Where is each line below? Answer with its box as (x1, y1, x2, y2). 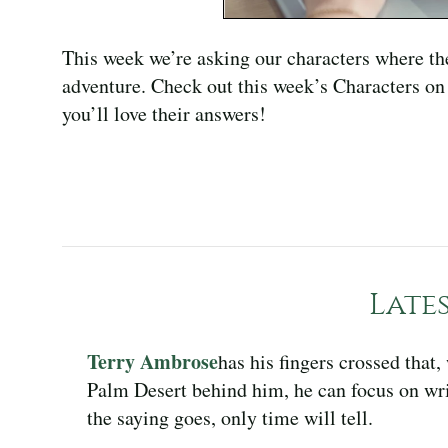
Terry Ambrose (87, 347, 218, 377)
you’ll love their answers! (62, 100, 266, 128)
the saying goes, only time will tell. (87, 404, 373, 432)
